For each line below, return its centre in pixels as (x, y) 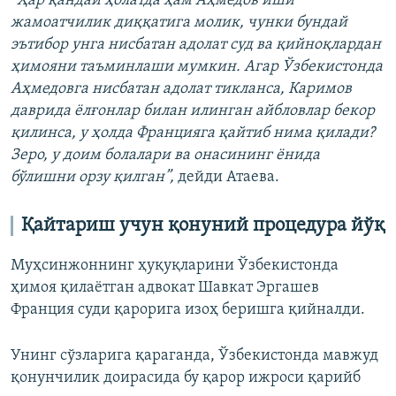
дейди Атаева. (227, 177)
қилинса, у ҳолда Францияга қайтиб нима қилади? (193, 133)
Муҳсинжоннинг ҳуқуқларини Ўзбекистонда (175, 265)
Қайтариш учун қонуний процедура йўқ (203, 226)
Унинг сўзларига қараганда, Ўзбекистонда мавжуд (194, 355)
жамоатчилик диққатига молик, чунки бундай (179, 23)
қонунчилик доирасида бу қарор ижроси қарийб (186, 377)
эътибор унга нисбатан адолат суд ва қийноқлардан (196, 45)
